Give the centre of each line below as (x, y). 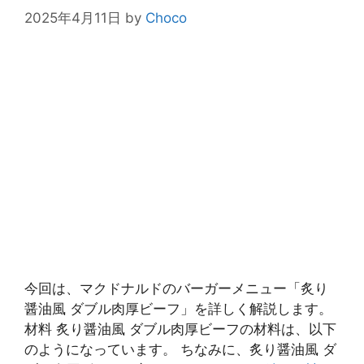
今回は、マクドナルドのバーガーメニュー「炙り (176, 289)
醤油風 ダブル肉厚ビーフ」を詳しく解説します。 (178, 309)
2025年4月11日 (73, 18)
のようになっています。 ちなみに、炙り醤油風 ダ (180, 350)
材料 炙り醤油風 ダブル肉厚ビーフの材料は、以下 (180, 329)
